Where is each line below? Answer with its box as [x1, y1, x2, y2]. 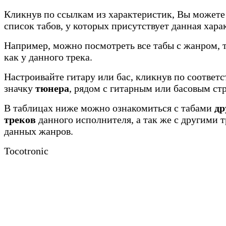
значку [4, 83, 35, 94]
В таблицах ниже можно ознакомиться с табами [4, 102, 214, 114]
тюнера [35, 83, 69, 94]
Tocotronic [4, 145, 48, 157]
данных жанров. [4, 126, 73, 137]
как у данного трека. [4, 51, 92, 63]
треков [4, 114, 36, 126]
